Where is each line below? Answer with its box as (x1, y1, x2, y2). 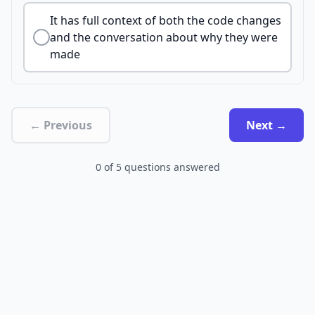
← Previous (30, 117, 92, 133)
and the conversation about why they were (50, 30, 278, 45)
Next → (246, 117, 287, 133)
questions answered (124, 160, 220, 174)
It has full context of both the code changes (50, 13, 281, 28)
